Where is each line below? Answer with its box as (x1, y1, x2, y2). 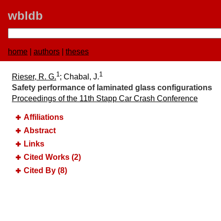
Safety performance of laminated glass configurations (12, 83, 212, 92)
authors (34, 47, 60, 56)
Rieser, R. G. (12, 73, 56, 81)
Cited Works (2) (24, 152, 81, 161)
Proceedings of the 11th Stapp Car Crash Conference (12, 94, 198, 103)
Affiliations (24, 113, 64, 122)
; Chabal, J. (60, 73, 99, 81)
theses (66, 47, 89, 56)
